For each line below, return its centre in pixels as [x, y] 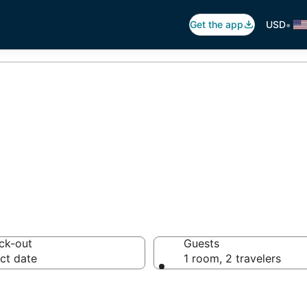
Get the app [217, 24]
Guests [201, 243]
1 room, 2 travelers [232, 258]
